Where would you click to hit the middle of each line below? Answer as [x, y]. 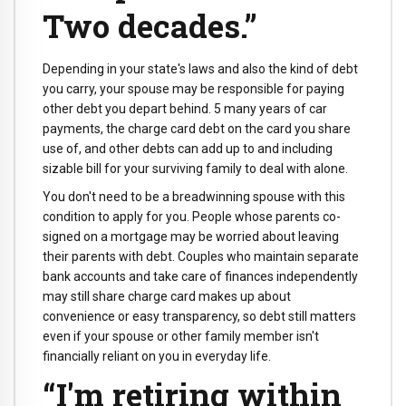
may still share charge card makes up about [167, 296]
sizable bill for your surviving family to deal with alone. [195, 169]
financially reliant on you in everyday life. [157, 356]
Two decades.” [150, 26]
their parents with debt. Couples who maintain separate [201, 256]
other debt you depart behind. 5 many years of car [185, 109]
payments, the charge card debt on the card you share [197, 129]
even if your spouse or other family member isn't [181, 336]
